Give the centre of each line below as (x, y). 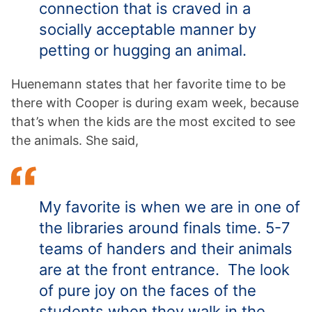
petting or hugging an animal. (143, 50)
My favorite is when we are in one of (170, 207)
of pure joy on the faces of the (148, 291)
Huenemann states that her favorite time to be (148, 84)
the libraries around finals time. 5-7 (165, 228)
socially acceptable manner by (148, 30)
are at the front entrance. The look (164, 270)
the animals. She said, (75, 141)
